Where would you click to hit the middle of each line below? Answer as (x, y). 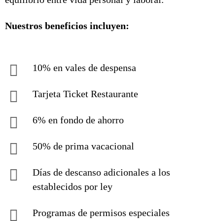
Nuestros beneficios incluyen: (67, 26)
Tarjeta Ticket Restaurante (85, 94)
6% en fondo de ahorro (78, 120)
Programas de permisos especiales (101, 213)
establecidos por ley (73, 186)
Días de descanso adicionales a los (101, 172)
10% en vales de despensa (84, 68)
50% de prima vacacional (83, 146)
